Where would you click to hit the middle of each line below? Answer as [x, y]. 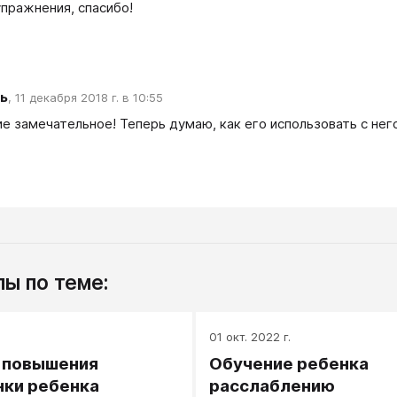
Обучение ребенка [288, 363]
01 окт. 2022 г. [249, 336]
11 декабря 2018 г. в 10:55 [89, 98]
